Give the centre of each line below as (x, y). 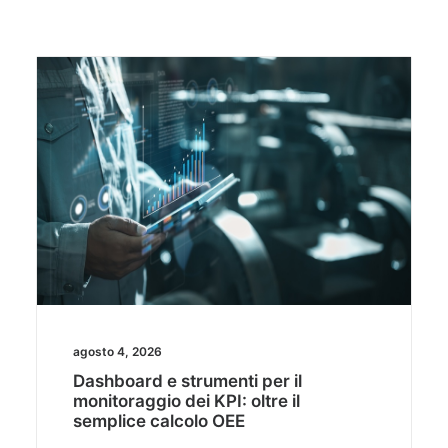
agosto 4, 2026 (117, 352)
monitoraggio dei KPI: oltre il (186, 401)
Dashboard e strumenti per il (187, 381)
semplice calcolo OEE (159, 421)
